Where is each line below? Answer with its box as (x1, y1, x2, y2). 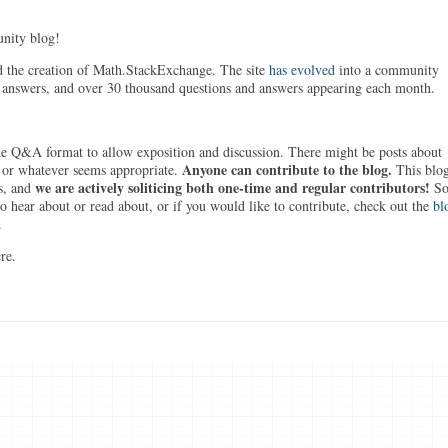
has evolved (268, 60, 335, 79)
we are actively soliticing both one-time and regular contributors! (34, 177, 430, 198)
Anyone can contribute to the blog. (181, 159, 392, 180)
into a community (334, 60, 439, 79)
